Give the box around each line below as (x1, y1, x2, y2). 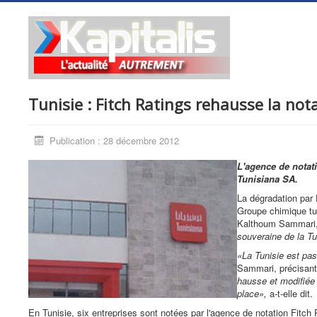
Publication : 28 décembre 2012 (50, 134, 180, 147)
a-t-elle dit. (267, 287, 313, 300)
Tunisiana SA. (237, 172, 298, 185)
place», (237, 287, 267, 300)
